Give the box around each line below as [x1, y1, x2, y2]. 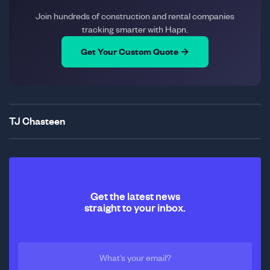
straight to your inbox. [84, 201, 186, 213]
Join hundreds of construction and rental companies [36, 11, 234, 21]
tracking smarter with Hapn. [82, 24, 188, 34]
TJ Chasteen [9, 116, 65, 127]
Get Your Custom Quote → [81, 46, 189, 57]
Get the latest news [90, 190, 180, 202]
